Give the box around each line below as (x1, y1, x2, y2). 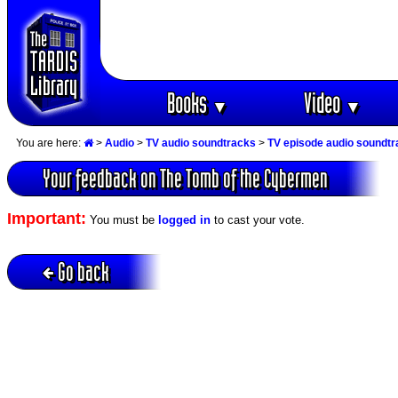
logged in (158, 213, 211, 227)
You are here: (16, 137, 84, 149)
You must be (86, 213, 158, 227)
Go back (58, 257, 109, 285)
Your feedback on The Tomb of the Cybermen (43, 164, 328, 193)
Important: (7, 210, 86, 228)
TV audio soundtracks (146, 137, 256, 149)
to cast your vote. (211, 213, 305, 227)
